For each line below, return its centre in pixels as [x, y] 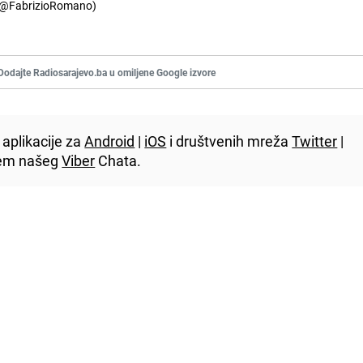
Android [110, 141]
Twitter [315, 141]
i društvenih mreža [229, 141]
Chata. [118, 160]
